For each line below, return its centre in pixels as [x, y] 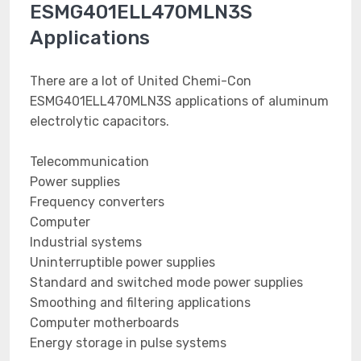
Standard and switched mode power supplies [166, 282]
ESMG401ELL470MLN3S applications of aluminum [179, 101]
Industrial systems [86, 242]
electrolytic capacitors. [100, 121]
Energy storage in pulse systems [128, 343]
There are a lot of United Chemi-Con [141, 81]
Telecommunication [89, 162]
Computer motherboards [104, 323]
